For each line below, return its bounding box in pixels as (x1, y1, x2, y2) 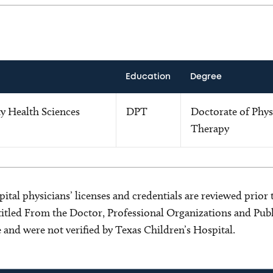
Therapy (190, 121, 229, 135)
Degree (190, 73, 222, 80)
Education (125, 73, 171, 80)
